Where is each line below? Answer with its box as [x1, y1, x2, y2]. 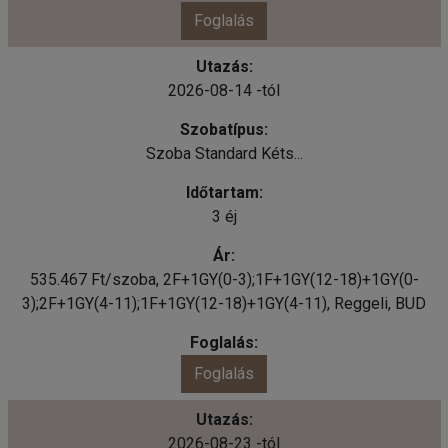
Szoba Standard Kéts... [145, 143, 303, 163]
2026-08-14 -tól [168, 80, 280, 100]
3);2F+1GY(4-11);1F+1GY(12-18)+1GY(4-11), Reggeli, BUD [22, 293, 426, 313]
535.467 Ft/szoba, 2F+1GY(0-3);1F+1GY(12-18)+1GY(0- [29, 269, 419, 289]
